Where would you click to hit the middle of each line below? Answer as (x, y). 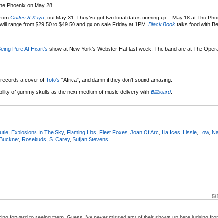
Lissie (190, 132)
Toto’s (53, 80)
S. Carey (59, 139)
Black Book (162, 24)
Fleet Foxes (113, 132)
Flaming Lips (82, 132)
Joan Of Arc (145, 132)
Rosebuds (34, 139)
